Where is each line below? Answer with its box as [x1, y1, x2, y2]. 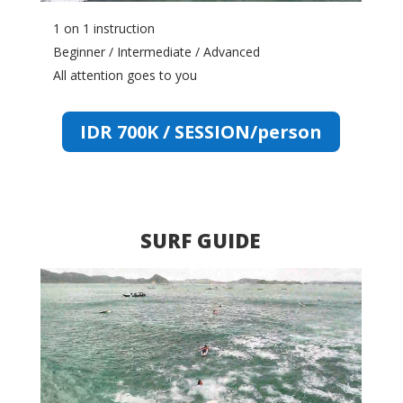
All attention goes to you [52, 66, 197, 84]
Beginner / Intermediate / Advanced [52, 42, 260, 60]
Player [39, 290, 76, 307]
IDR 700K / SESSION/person [79, 119, 322, 144]
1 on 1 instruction [52, 19, 155, 37]
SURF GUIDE [140, 227, 262, 254]
